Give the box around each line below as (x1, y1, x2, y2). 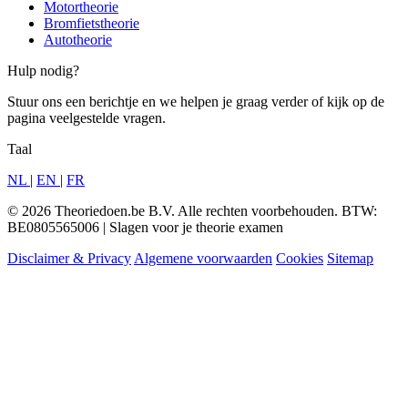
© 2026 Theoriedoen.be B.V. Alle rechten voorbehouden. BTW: (7, 202, 377, 219)
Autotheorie (44, 31, 112, 47)
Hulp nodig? (7, 62, 79, 78)
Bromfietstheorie (44, 15, 139, 31)
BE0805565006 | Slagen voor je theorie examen (7, 219, 283, 235)
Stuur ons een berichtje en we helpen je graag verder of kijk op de (7, 93, 384, 109)
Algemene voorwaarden (134, 250, 272, 266)
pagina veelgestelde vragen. (7, 109, 166, 126)
